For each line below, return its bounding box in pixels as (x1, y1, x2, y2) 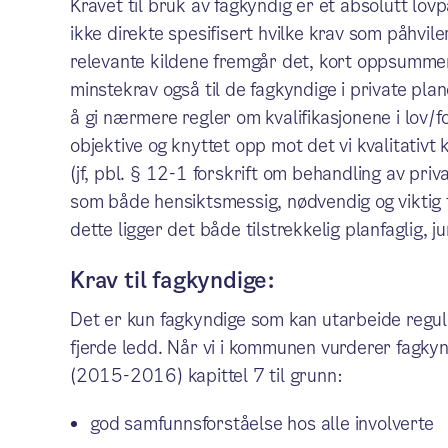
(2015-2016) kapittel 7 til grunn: (69, 363, 343, 388)
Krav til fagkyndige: (69, 265, 275, 296)
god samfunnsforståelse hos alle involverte (89, 411, 434, 436)
